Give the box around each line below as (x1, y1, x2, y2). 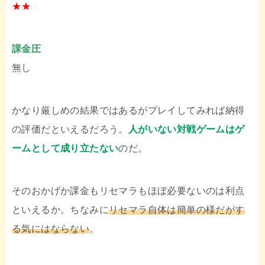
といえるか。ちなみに (12, 204, 109, 215)
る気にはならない (12, 223, 90, 234)
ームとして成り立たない (12, 143, 119, 153)
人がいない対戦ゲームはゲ (128, 124, 245, 134)
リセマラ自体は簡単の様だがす (109, 204, 245, 215)
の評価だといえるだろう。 (12, 124, 128, 134)
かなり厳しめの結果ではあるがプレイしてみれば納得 (12, 105, 245, 115)
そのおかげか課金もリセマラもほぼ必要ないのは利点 (12, 185, 245, 196)
